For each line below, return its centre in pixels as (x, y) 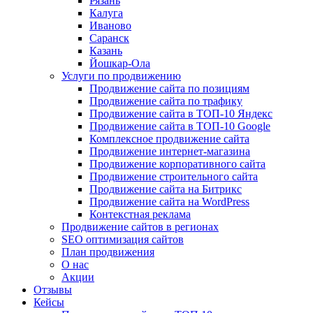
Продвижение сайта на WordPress (169, 202)
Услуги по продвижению (121, 76)
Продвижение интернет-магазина (170, 151)
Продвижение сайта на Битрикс (166, 189)
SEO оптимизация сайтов (123, 239)
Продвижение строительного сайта (174, 176)
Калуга (106, 13)
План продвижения (108, 252)
